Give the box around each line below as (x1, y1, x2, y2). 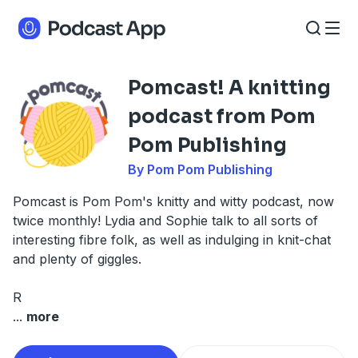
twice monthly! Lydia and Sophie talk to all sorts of (13, 213, 318, 229)
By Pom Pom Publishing (128, 161, 272, 177)
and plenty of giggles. (13, 251, 141, 267)
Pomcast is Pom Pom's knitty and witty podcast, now (13, 193, 334, 209)
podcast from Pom (128, 105, 316, 129)
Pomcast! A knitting (128, 76, 331, 100)
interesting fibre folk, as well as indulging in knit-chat (13, 232, 331, 248)
